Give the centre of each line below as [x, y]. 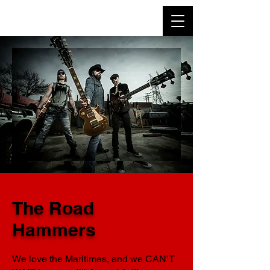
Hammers [54, 230]
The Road [53, 208]
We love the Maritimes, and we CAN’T [93, 259]
